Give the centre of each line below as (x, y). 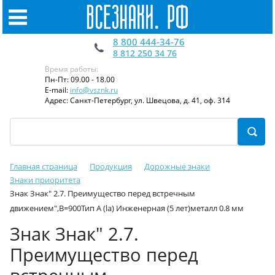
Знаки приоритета (45, 180)
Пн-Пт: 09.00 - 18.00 (80, 79)
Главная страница (44, 166)
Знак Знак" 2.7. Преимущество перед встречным (103, 193)
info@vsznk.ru (94, 90)
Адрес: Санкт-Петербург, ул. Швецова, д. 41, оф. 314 (137, 100)
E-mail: (57, 90)
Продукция (111, 166)
